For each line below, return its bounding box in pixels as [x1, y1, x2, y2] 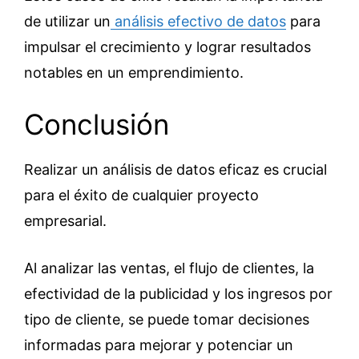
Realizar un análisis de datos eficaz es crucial [24, 161, 327, 178]
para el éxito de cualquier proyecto [24, 187, 259, 204]
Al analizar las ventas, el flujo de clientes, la [24, 260, 314, 276]
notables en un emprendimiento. [24, 64, 244, 81]
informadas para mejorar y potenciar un [24, 337, 293, 353]
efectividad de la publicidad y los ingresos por [24, 285, 333, 302]
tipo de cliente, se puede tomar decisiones [24, 311, 309, 328]
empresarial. [24, 212, 107, 229]
